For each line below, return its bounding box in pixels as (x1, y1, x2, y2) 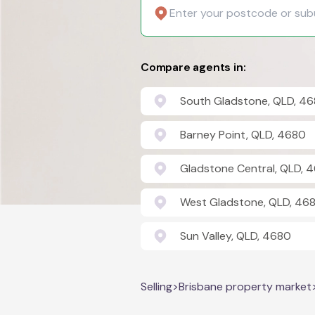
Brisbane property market (179, 279, 311, 294)
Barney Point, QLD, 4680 (180, 127, 306, 142)
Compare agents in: (141, 60, 246, 75)
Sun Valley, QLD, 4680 (180, 229, 291, 243)
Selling (141, 279, 172, 294)
